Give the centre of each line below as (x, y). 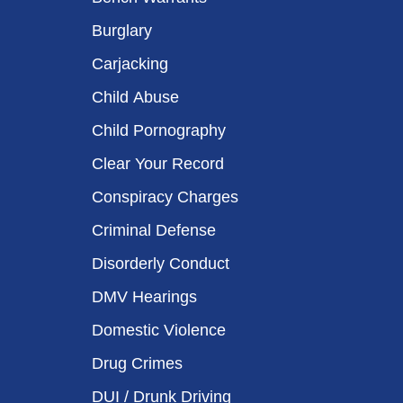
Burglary (122, 31)
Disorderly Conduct (161, 264)
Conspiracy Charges (165, 197)
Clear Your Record (158, 164)
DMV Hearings (144, 297)
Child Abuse (135, 97)
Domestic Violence (159, 330)
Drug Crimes (137, 363)
